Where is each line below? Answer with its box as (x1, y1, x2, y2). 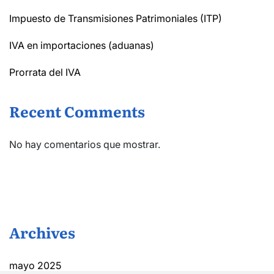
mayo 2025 (9, 259, 61, 272)
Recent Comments (9, 100, 145, 122)
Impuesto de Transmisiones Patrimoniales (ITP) (9, 12, 222, 24)
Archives (9, 221, 75, 243)
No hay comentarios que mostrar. (9, 138, 160, 150)
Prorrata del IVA (9, 65, 81, 78)
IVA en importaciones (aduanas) (9, 39, 154, 51)
